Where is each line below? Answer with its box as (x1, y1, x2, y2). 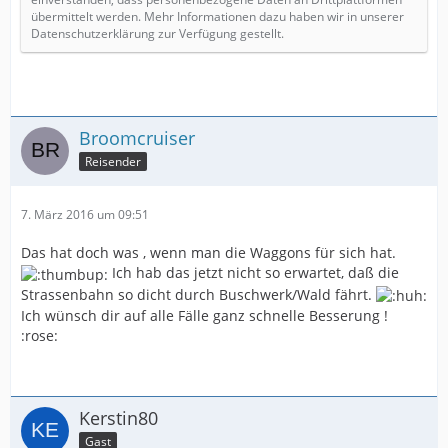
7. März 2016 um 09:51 (21, 206, 149, 224)
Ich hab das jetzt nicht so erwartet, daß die (108, 263, 399, 283)
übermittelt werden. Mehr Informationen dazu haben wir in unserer (31, 8, 404, 26)
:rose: (21, 325, 58, 345)
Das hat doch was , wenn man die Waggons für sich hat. (21, 243, 396, 263)
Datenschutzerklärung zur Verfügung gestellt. (31, 25, 284, 43)
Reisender (85, 153, 141, 171)
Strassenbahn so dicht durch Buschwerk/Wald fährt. (21, 284, 376, 304)
